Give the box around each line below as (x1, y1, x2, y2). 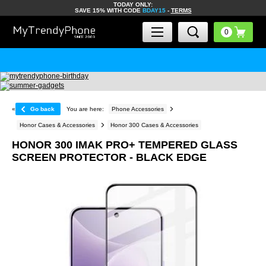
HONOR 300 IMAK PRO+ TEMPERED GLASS (12, 139, 237, 151)
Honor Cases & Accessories (20, 122, 95, 128)
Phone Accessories (112, 106, 164, 112)
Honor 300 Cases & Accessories (110, 122, 198, 128)
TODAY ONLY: (113, 1, 153, 8)
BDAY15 (142, 7, 166, 14)
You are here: (66, 106, 104, 112)
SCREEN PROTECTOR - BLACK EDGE (12, 151, 207, 163)
